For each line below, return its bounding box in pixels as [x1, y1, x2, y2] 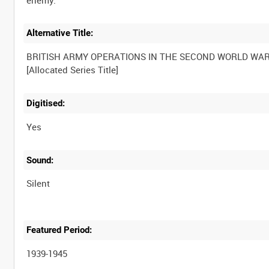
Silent [26, 177, 50, 190]
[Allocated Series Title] [26, 64, 119, 76]
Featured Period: [26, 225, 92, 236]
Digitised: [26, 97, 65, 109]
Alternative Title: [26, 28, 94, 39]
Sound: [26, 154, 54, 166]
